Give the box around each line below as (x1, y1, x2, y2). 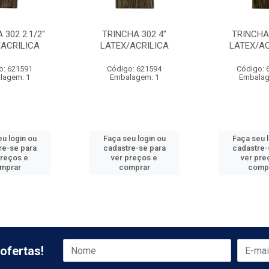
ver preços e (111, 153, 158, 162)
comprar (118, 163, 150, 172)
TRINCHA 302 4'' (102, 29, 167, 40)
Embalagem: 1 (109, 73, 159, 82)
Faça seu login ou (103, 134, 166, 143)
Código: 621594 (107, 64, 162, 73)
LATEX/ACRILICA (100, 40, 169, 51)
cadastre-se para (103, 144, 166, 153)
